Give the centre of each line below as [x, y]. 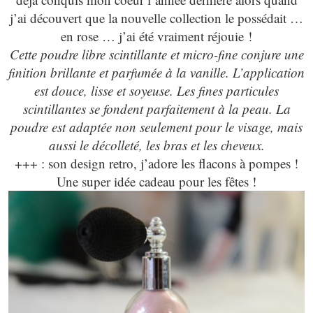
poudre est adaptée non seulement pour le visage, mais [156, 126]
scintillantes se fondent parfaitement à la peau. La [156, 108]
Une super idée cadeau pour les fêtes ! [156, 181]
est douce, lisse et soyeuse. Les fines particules [156, 90]
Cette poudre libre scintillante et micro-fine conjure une [156, 54]
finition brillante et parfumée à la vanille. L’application [156, 72]
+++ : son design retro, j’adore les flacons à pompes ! [156, 163]
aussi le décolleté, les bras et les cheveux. [156, 145]
